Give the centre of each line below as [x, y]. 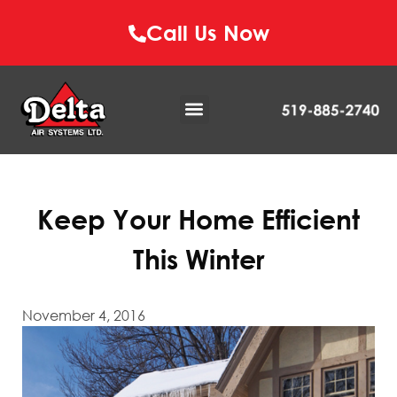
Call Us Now [207, 32]
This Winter [198, 259]
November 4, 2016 [84, 315]
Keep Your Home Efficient [198, 219]
